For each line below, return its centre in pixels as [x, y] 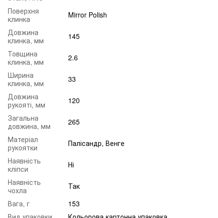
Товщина [23, 53]
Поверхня [23, 10]
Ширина [21, 75]
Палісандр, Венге [96, 143]
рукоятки [23, 147]
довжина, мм [29, 126]
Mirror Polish [88, 14]
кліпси [18, 169]
